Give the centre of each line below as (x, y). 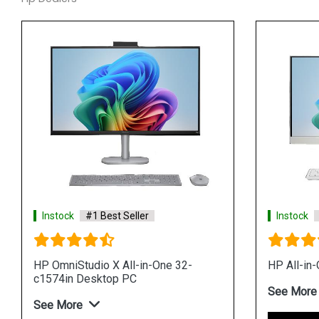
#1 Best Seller (117, 215)
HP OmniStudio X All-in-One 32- (113, 265)
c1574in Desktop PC (85, 278)
